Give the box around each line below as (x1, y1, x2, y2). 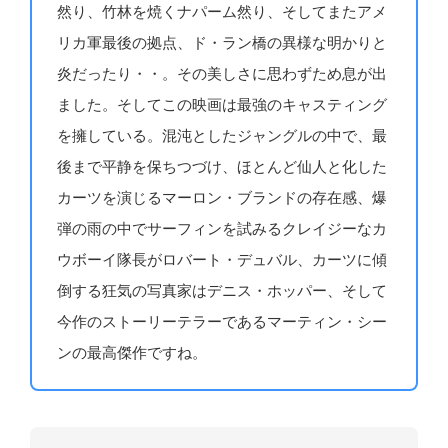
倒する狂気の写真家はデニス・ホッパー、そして (57, 283, 388, 300)
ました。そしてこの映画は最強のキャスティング (57, 97, 388, 114)
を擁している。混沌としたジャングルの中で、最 (57, 128, 388, 145)
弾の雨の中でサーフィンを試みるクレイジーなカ (57, 221, 388, 238)
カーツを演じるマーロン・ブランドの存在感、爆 (57, 190, 388, 207)
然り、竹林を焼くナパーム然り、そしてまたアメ (57, 4, 388, 21)
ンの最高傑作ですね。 (57, 345, 208, 362)
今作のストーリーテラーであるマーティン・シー (57, 314, 388, 331)
